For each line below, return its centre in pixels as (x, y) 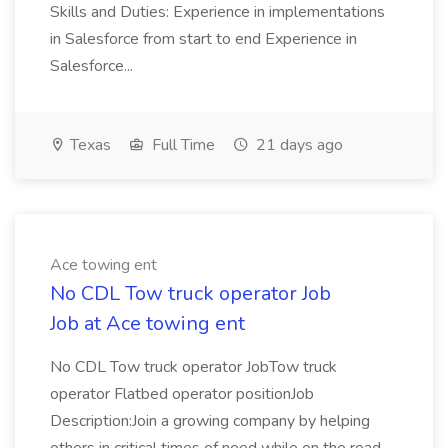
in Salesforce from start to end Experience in (203, 39)
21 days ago (297, 145)
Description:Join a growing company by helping (210, 421)
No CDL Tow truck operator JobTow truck (193, 367)
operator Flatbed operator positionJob (182, 394)
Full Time (181, 145)
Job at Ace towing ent (147, 323)
